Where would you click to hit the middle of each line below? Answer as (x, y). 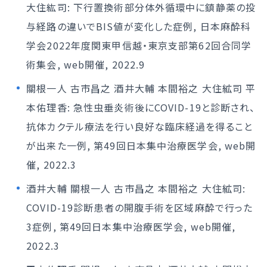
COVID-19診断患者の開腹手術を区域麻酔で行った (140, 207)
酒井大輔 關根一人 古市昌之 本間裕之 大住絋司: (136, 188)
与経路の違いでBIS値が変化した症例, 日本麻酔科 (139, 26)
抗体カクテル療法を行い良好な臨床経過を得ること (139, 126)
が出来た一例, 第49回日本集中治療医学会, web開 (141, 145)
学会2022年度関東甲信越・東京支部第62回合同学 (139, 45)
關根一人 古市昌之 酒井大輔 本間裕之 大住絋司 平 (141, 88)
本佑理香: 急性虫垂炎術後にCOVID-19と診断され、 (141, 107)
